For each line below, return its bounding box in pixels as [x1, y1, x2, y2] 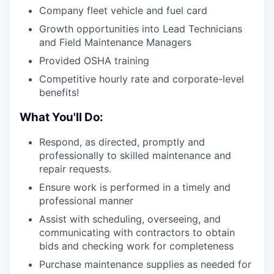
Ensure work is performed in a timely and [39, 181, 231, 194]
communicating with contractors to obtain [39, 226, 235, 239]
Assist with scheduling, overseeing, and [39, 213, 221, 226]
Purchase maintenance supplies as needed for [39, 258, 251, 271]
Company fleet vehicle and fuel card [39, 4, 207, 17]
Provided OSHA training [39, 54, 149, 67]
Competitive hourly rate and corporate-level [39, 73, 244, 85]
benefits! [39, 86, 79, 98]
